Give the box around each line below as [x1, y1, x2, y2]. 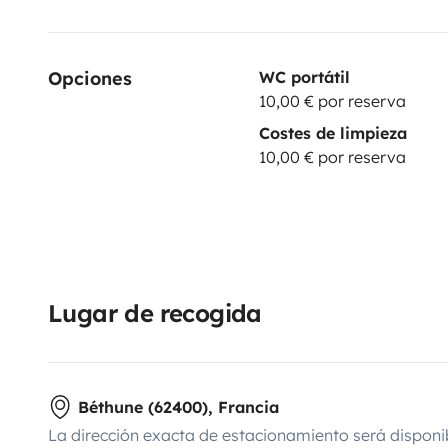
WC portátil [258, 66, 350, 87]
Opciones [48, 66, 132, 90]
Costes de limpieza [258, 122, 407, 143]
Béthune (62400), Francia [78, 396, 279, 417]
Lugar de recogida [48, 297, 262, 328]
